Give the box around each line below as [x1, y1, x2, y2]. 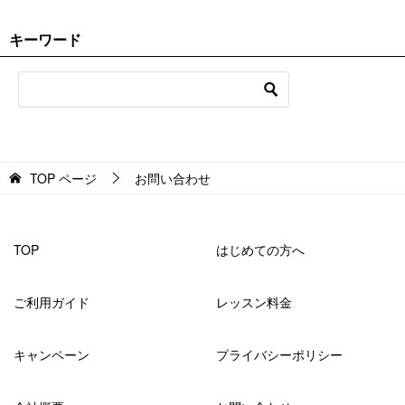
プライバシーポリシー [216, 344, 343, 363]
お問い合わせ [135, 168, 211, 187]
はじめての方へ [216, 240, 305, 259]
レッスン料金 [216, 292, 292, 311]
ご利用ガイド [14, 292, 89, 311]
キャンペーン [14, 344, 89, 363]
